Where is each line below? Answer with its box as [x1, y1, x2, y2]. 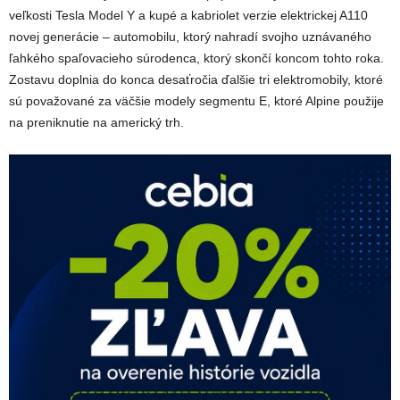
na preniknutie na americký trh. [9, 114, 184, 129]
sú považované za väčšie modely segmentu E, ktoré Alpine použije [9, 93, 384, 108]
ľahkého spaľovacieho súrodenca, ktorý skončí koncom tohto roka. [9, 50, 384, 65]
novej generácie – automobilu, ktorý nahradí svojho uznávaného [9, 29, 371, 44]
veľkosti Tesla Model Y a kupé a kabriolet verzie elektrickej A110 [9, 7, 368, 22]
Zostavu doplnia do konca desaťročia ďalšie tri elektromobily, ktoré [9, 71, 383, 87]
